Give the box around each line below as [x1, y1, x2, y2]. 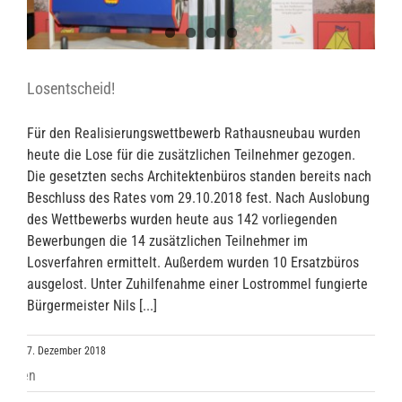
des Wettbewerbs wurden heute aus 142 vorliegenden [27, 211, 337, 229]
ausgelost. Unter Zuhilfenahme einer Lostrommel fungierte [27, 275, 368, 293]
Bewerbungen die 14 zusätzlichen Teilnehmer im [27, 232, 308, 250]
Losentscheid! [27, 79, 115, 99]
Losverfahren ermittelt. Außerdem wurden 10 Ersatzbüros [27, 254, 359, 272]
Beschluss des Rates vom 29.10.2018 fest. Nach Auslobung [27, 189, 370, 207]
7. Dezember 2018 [27, 345, 106, 358]
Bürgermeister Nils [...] [27, 297, 157, 315]
